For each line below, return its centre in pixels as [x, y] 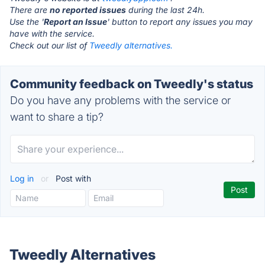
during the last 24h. [165, 10]
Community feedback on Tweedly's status [132, 84]
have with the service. [52, 33]
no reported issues [88, 10]
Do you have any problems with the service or [120, 100]
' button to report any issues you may [180, 22]
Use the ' [27, 22]
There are [30, 10]
